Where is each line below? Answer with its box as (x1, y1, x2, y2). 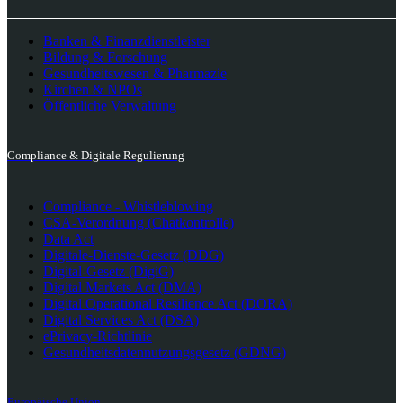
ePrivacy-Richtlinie (43, 327, 152, 344)
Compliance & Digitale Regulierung (7, 148, 184, 163)
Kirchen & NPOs (43, 82, 142, 98)
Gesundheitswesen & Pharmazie (43, 66, 227, 82)
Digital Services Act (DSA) (43, 311, 199, 327)
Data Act (43, 230, 94, 246)
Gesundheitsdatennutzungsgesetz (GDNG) (43, 344, 286, 360)
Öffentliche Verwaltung (43, 98, 176, 114)
